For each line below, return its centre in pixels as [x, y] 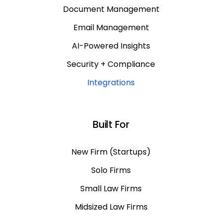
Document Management [111, 9]
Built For [111, 125]
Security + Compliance [111, 64]
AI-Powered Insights [111, 46]
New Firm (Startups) [111, 152]
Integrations [111, 83]
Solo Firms [111, 170]
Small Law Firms [111, 189]
